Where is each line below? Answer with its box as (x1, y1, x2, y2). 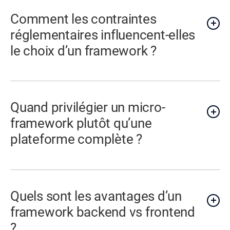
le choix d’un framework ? (10, 43, 157, 59)
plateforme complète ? (10, 131, 142, 147)
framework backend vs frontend (10, 204, 195, 220)
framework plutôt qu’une (10, 116, 152, 131)
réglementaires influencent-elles (10, 27, 196, 43)
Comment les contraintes (10, 11, 157, 27)
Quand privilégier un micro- (10, 100, 165, 116)
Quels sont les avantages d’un (10, 188, 182, 204)
